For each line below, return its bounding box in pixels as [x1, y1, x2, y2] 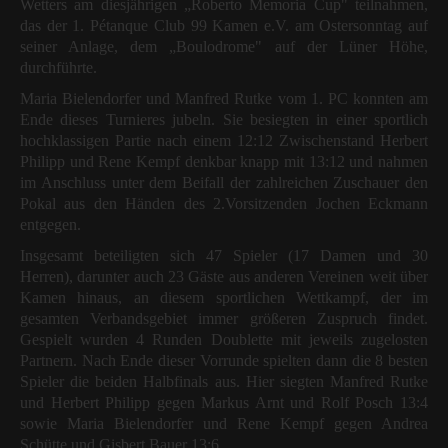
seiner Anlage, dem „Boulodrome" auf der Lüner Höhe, [20, 37, 428, 55]
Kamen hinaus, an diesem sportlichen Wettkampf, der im [20, 288, 428, 306]
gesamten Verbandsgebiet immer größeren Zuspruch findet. [20, 309, 428, 327]
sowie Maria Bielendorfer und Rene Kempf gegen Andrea [20, 414, 428, 432]
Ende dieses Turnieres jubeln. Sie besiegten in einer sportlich [20, 110, 428, 128]
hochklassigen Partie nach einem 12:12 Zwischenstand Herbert [20, 131, 428, 149]
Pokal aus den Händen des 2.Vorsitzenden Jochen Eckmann [20, 194, 428, 212]
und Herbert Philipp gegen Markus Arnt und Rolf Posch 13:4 [20, 393, 428, 411]
